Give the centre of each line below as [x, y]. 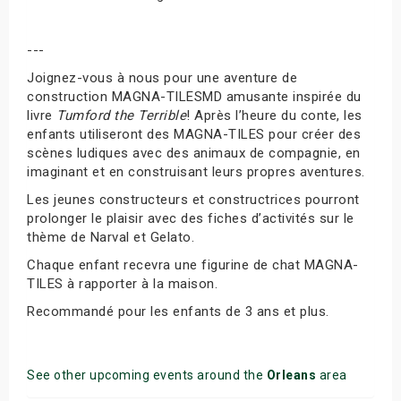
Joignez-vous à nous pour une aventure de [162, 78]
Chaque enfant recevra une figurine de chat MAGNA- [193, 265]
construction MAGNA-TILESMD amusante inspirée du [194, 97]
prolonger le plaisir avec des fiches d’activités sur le [191, 218]
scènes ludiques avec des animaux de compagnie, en [194, 153]
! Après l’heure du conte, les [274, 115]
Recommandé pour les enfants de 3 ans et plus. [178, 311]
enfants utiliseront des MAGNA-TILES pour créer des [194, 134]
